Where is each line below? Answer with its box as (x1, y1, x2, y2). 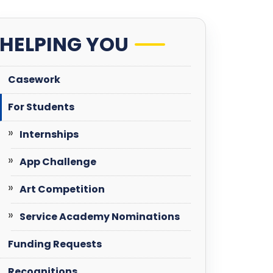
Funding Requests (8, 237, 102, 251)
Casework (8, 73, 60, 87)
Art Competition (19, 182, 105, 196)
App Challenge (19, 155, 97, 169)
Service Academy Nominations (19, 210, 180, 224)
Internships (19, 127, 79, 141)
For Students (8, 100, 74, 114)
